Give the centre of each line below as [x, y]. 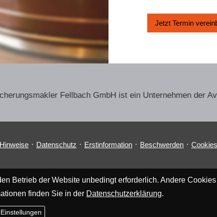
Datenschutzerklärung [124, 194]
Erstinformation [108, 144]
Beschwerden [162, 144]
